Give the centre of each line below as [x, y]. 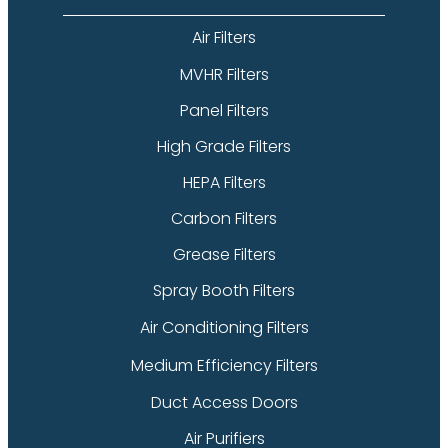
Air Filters [224, 37]
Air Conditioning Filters [224, 327]
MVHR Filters [224, 74]
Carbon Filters [224, 218]
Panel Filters [224, 110]
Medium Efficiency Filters [224, 365]
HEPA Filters [224, 182]
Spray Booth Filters [224, 290]
